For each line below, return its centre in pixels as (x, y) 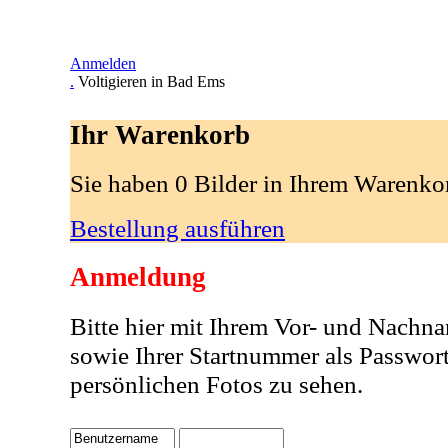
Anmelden (103, 63)
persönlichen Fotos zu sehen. (216, 383)
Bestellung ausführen (177, 228)
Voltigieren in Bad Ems (151, 81)
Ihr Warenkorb (160, 134)
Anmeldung (138, 277)
